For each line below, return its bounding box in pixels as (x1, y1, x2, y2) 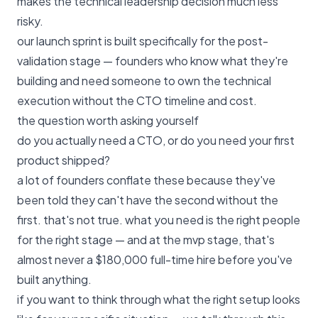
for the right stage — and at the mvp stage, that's (17, 232, 275, 247)
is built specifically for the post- (102, 33, 268, 48)
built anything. (17, 272, 92, 287)
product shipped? (17, 153, 110, 168)
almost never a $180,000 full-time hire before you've (17, 252, 292, 267)
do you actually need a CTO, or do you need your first (17, 133, 295, 148)
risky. (17, 13, 43, 28)
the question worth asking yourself (17, 113, 199, 128)
